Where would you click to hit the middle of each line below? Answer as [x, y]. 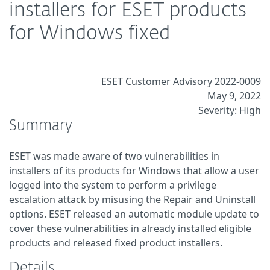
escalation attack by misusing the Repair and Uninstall [132, 199]
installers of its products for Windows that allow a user [134, 171]
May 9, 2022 [234, 96]
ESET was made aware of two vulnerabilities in [114, 156]
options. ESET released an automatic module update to [134, 214]
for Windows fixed [89, 34]
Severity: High [230, 110]
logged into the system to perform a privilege [113, 185]
